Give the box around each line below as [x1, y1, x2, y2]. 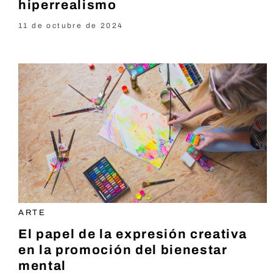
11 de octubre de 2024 [18, 21, 124, 30]
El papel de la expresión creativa [18, 227, 247, 241]
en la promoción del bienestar [18, 243, 228, 257]
